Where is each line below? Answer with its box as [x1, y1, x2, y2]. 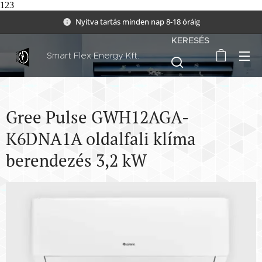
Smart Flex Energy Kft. [47, 50, 139, 61]
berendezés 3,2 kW [6, 149, 147, 171]
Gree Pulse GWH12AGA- [6, 106, 189, 128]
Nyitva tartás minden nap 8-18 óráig [75, 16, 200, 27]
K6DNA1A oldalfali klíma [6, 127, 196, 150]
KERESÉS [171, 35, 209, 46]
